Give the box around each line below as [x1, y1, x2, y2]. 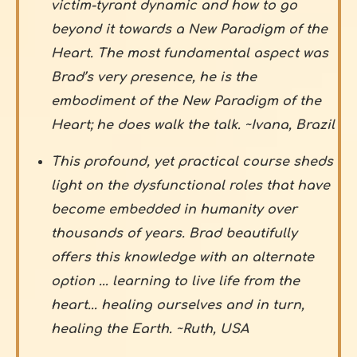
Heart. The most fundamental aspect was [51, 45, 328, 61]
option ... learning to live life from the [51, 273, 300, 288]
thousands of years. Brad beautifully [51, 226, 297, 241]
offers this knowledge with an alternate [51, 249, 314, 265]
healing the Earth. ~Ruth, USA [51, 321, 249, 336]
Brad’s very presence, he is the [51, 69, 257, 84]
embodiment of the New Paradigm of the [51, 93, 321, 108]
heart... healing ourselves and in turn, [51, 297, 304, 312]
